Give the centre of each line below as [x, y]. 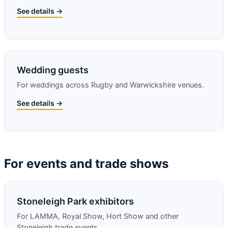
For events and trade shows [86, 164]
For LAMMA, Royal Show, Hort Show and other [98, 216]
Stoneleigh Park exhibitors [75, 201]
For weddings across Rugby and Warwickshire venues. [110, 85]
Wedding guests [53, 70]
